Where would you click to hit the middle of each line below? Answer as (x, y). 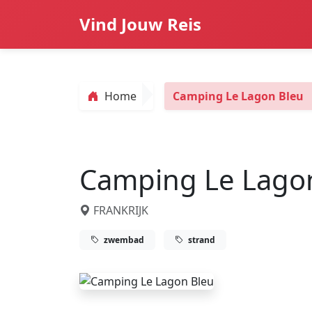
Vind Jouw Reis (140, 24)
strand (201, 240)
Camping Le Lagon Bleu (238, 96)
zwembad (123, 240)
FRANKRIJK (119, 210)
